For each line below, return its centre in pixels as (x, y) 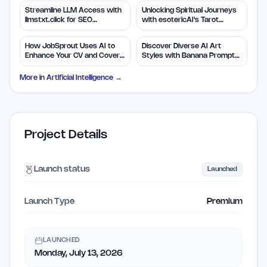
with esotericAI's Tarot (180, 20)
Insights (155, 30)
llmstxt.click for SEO (59, 20)
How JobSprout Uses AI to (70, 46)
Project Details (66, 135)
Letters (38, 65)
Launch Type (49, 202)
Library (153, 65)
